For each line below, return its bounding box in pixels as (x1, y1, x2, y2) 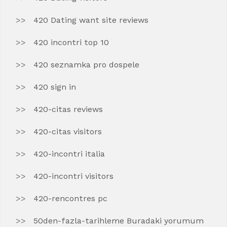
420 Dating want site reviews (33, 15, 148, 25)
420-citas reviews (33, 104, 103, 114)
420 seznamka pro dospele (33, 60, 139, 69)
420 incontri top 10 (33, 37, 109, 47)
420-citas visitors (33, 127, 102, 136)
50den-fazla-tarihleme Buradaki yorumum (33, 216, 204, 225)
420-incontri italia (33, 149, 105, 159)
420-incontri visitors (33, 171, 113, 181)
